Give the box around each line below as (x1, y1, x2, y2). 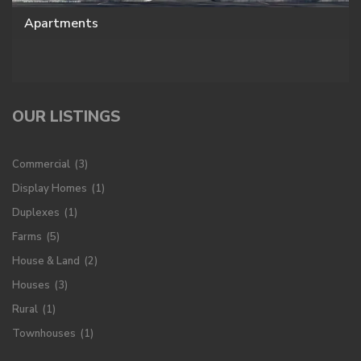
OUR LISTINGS (12, 106, 120, 127)
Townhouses (12, 326, 76, 341)
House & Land (12, 253, 80, 268)
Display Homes (12, 180, 87, 196)
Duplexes (12, 205, 60, 220)
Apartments (24, 15, 98, 33)
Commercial (12, 156, 70, 172)
